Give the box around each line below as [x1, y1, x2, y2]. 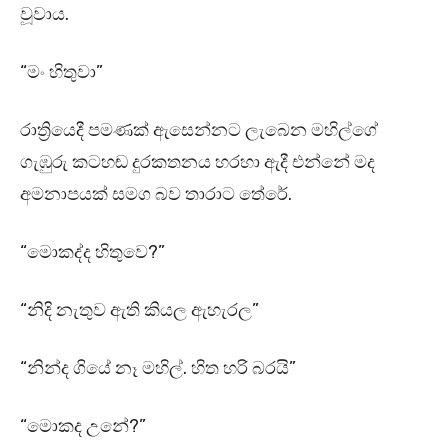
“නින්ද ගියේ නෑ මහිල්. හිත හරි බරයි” [20, 357, 296, 380]
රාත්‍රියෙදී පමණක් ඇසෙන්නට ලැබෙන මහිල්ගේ [20, 119, 378, 142]
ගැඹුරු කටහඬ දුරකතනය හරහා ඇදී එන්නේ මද [20, 151, 375, 174]
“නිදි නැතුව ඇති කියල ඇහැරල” [20, 299, 259, 322]
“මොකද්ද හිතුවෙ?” [20, 241, 165, 264]
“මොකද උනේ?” [20, 415, 146, 438]
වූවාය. [20, 3, 69, 26]
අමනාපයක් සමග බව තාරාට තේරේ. [20, 183, 292, 206]
